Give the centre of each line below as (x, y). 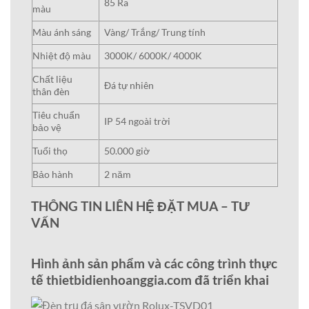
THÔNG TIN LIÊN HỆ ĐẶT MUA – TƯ (140, 206)
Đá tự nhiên (129, 86)
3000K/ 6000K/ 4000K (153, 56)
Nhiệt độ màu (62, 56)
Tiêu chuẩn (56, 115)
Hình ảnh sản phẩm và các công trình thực (154, 263)
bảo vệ (47, 128)
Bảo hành (53, 175)
